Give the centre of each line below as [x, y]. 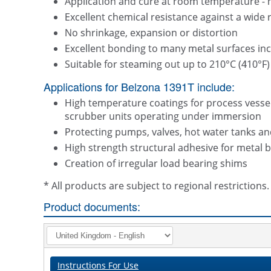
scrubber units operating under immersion [163, 116]
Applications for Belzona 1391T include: [139, 87]
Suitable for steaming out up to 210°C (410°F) [167, 64]
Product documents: [92, 207]
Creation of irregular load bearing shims [156, 164]
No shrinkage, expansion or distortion [151, 33]
